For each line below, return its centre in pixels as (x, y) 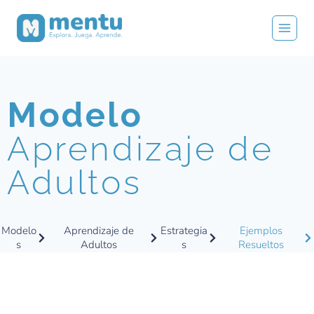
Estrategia (184, 231)
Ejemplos (261, 231)
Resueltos (261, 245)
